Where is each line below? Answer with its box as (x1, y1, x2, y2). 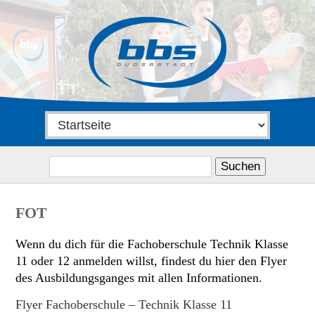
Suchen (49, 150, 86, 165)
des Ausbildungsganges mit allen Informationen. (15, 270, 262, 285)
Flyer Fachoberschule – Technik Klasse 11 (15, 297, 232, 311)
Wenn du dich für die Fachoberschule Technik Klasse (15, 236, 288, 251)
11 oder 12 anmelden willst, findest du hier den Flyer (15, 253, 287, 268)
